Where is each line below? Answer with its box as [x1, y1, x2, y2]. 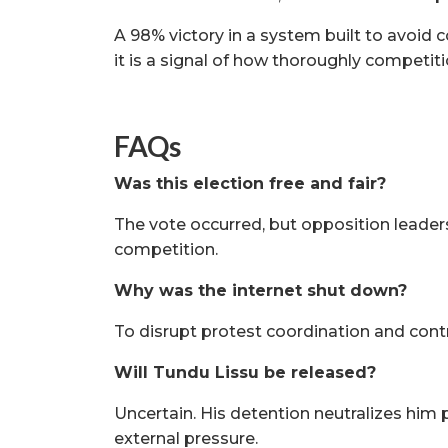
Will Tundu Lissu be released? [114, 363, 376, 383]
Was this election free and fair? [114, 174, 386, 194]
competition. [114, 240, 218, 260]
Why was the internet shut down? [114, 281, 407, 301]
